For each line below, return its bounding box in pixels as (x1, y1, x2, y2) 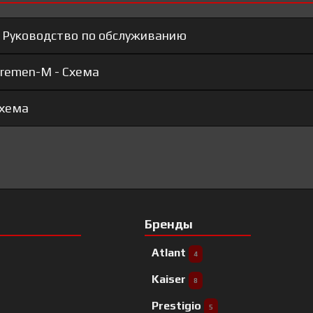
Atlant (151, 246, 189, 260)
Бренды (144, 217, 193, 232)
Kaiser (151, 272, 189, 286)
